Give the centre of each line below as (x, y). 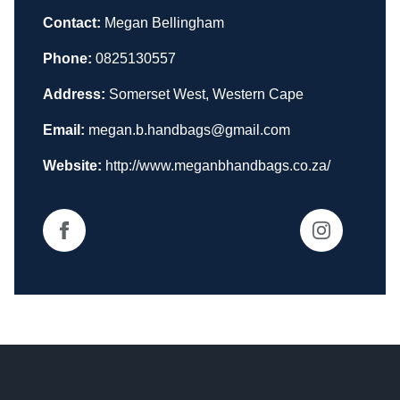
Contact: (72, 22)
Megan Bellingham (162, 22)
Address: (74, 94)
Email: (64, 129)
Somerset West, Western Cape (206, 94)
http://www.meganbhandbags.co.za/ (218, 165)
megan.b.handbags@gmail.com (189, 129)
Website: (72, 165)
